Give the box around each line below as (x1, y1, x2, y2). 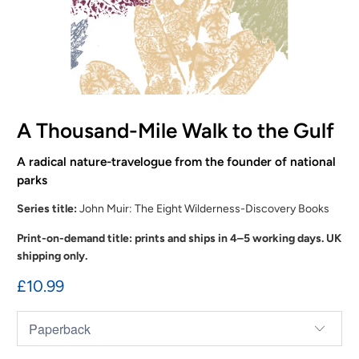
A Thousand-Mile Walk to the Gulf (17, 117, 335, 143)
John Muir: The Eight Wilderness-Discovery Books (77, 202, 330, 216)
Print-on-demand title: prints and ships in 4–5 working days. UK (17, 232, 342, 246)
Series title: (17, 202, 78, 216)
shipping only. (17, 249, 88, 264)
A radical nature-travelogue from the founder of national (17, 153, 337, 169)
